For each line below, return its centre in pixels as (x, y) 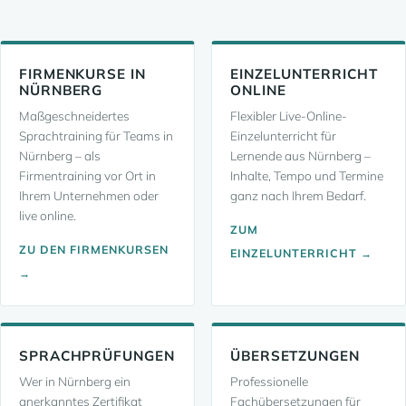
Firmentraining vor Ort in (87, 175)
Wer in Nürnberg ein (75, 381)
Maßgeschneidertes (74, 116)
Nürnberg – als (60, 155)
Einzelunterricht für (283, 135)
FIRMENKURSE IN (82, 74)
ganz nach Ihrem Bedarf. (298, 195)
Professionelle (269, 381)
